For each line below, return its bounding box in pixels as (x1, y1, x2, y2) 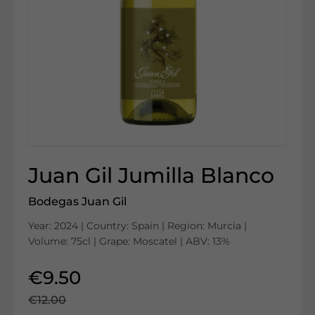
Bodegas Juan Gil (28, 195, 127, 208)
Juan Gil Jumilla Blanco (28, 162, 274, 188)
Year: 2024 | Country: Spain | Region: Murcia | (28, 219, 247, 232)
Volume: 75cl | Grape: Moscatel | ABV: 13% (28, 235, 230, 247)
